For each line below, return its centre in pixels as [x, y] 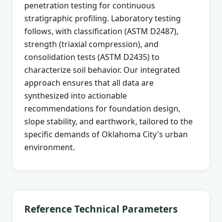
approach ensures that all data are [89, 83]
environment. [50, 147]
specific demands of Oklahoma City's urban [106, 134]
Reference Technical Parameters [101, 209]
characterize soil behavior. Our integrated [102, 70]
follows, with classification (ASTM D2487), [101, 31]
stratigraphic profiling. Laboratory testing [103, 18]
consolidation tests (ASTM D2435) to [92, 57]
